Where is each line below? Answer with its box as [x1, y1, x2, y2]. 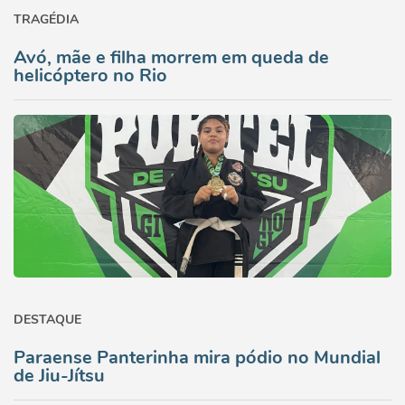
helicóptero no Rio [14, 63, 167, 88]
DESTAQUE [14, 311, 81, 328]
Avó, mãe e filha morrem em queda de [14, 45, 329, 70]
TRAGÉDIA [14, 11, 79, 28]
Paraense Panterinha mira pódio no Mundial [14, 345, 381, 370]
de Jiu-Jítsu [14, 363, 105, 388]
